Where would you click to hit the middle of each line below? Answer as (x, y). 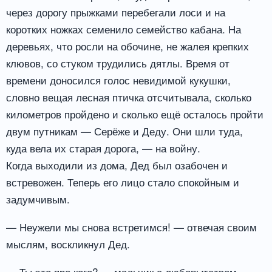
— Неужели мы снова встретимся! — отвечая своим (131, 227)
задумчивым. (38, 199)
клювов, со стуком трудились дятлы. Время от (118, 63)
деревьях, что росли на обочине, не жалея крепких (127, 46)
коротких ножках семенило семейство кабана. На (124, 29)
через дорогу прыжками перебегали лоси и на (116, 12)
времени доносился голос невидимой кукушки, (118, 80)
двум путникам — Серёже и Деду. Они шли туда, (124, 131)
